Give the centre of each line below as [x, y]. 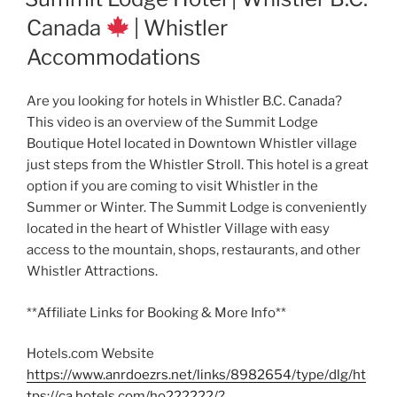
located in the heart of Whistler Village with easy [178, 229]
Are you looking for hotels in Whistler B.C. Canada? [184, 101]
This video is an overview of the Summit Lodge [172, 122]
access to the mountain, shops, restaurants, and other [194, 250]
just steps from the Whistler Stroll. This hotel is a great [198, 165]
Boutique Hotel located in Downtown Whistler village [192, 144]
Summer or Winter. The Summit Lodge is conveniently [197, 207]
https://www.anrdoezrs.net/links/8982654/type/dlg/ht [196, 375]
